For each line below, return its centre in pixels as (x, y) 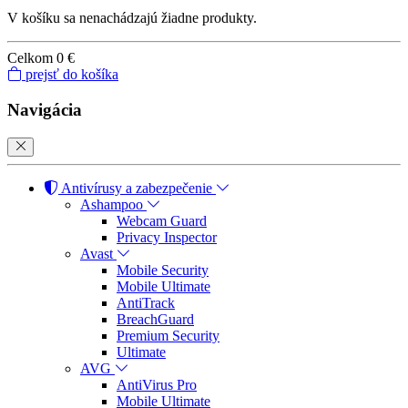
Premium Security (168, 335)
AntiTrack (146, 302)
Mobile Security (163, 270)
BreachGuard (155, 319)
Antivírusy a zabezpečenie (137, 188)
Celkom (30, 58)
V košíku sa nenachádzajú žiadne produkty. (132, 18)
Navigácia (45, 109)
